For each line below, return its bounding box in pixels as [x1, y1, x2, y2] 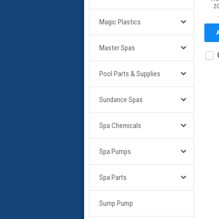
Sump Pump [99, 199, 133, 208]
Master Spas [99, 44, 135, 52]
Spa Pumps [99, 147, 131, 156]
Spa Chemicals [99, 121, 141, 130]
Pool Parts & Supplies [99, 69, 160, 78]
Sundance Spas [99, 95, 143, 104]
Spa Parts [99, 173, 127, 182]
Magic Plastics [99, 18, 141, 26]
